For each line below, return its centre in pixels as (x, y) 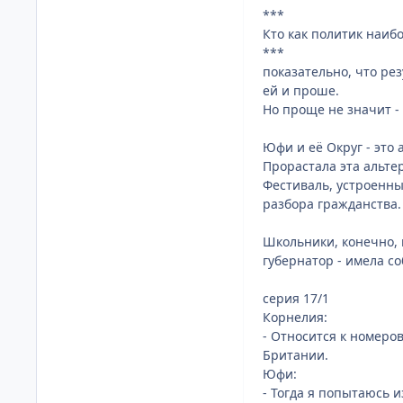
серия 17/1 (296, 298)
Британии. (296, 355)
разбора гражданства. (332, 204)
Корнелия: (295, 317)
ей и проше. (301, 90)
